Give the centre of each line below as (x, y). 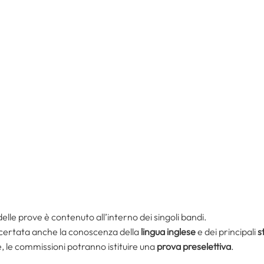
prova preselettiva (194, 247)
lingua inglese (168, 232)
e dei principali (227, 232)
